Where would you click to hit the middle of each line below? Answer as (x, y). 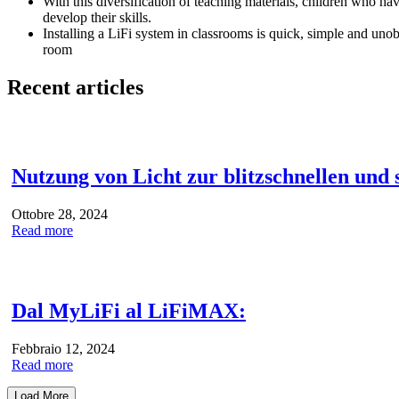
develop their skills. (97, 18)
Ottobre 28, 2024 (60, 214)
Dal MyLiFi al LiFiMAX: (129, 310)
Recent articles (75, 88)
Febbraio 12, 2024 (63, 348)
